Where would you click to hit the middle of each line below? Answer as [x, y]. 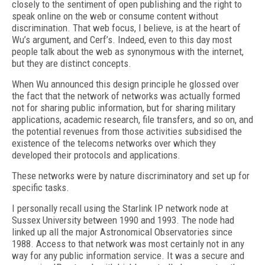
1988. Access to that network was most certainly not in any [128, 244]
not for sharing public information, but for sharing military [124, 108]
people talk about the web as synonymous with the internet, [128, 51]
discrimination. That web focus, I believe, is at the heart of [126, 28]
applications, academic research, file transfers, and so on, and [132, 119]
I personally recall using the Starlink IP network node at [120, 208]
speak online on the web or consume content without [115, 16]
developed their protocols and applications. [96, 155]
